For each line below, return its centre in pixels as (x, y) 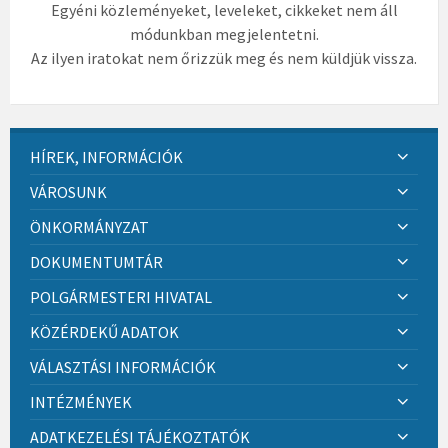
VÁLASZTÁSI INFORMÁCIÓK (123, 367)
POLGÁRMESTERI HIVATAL (121, 297)
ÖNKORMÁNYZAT (89, 227)
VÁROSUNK (68, 192)
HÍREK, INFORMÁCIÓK (106, 157)
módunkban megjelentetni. (224, 34)
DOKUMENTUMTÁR (96, 262)
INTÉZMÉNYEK (81, 402)
